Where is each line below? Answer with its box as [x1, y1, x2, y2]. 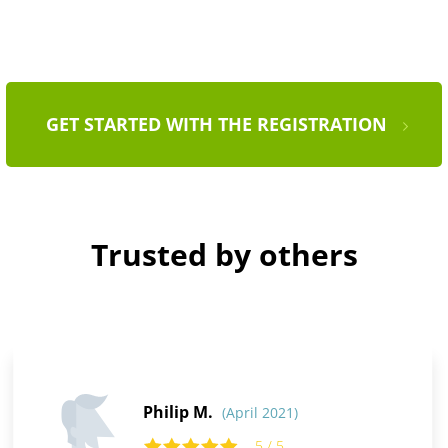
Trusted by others [90, 234, 358, 276]
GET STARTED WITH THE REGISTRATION [46, 112, 387, 137]
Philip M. [142, 401, 217, 424]
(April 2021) [221, 403, 298, 423]
